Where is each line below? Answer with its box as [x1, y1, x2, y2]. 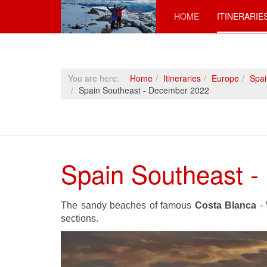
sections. [61, 213, 98, 223]
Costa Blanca [194, 200, 257, 210]
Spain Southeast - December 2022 [79, 84, 209, 96]
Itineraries [163, 72, 201, 84]
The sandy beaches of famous [61, 200, 195, 210]
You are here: [68, 72, 124, 84]
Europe [212, 72, 239, 84]
